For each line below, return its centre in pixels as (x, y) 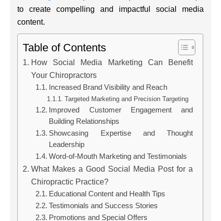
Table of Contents (65, 47)
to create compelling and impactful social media (110, 9)
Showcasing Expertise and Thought (121, 133)
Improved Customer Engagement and (121, 110)
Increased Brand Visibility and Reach (108, 87)
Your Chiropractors (64, 75)
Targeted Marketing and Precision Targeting (126, 99)
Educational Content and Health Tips (107, 194)
